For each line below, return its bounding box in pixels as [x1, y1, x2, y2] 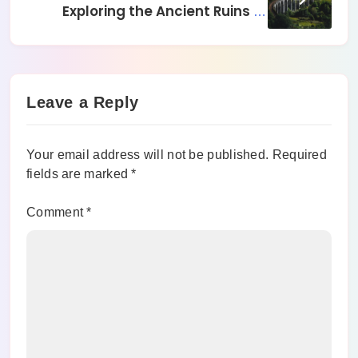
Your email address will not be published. [26, 147, 269, 161]
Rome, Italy [189, 21, 268, 41]
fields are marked [26, 166, 132, 181]
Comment [26, 205, 87, 219]
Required [272, 147, 328, 161]
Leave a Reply [26, 93, 139, 111]
